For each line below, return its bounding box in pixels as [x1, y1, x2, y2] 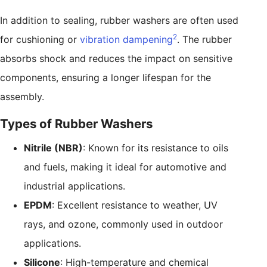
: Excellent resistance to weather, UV [52, 199, 218, 212]
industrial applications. [24, 180, 125, 193]
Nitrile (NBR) [24, 142, 83, 154]
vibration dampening [80, 33, 173, 46]
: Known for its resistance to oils [83, 142, 228, 154]
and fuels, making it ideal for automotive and [24, 161, 226, 173]
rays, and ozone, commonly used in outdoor [24, 218, 223, 231]
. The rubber [177, 33, 232, 46]
